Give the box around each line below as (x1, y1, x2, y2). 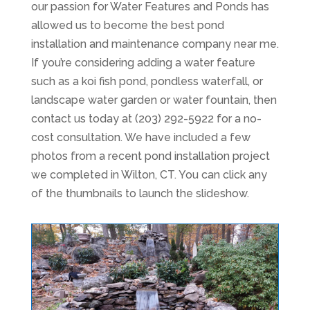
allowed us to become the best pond (30, 19, 224, 32)
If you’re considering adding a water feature (30, 56, 255, 69)
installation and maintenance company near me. (30, 37, 279, 51)
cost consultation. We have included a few (30, 131, 250, 144)
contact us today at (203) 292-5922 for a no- (30, 112, 262, 125)
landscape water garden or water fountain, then (30, 93, 277, 107)
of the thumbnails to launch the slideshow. (30, 187, 249, 200)
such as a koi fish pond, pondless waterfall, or (30, 75, 263, 88)
